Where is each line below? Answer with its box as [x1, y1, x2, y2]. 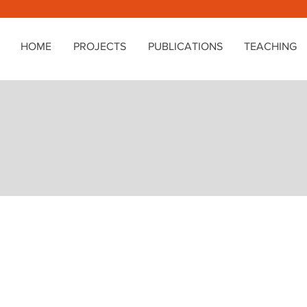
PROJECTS [73, 40, 126, 52]
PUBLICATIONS [147, 40, 223, 52]
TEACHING [243, 40, 297, 52]
